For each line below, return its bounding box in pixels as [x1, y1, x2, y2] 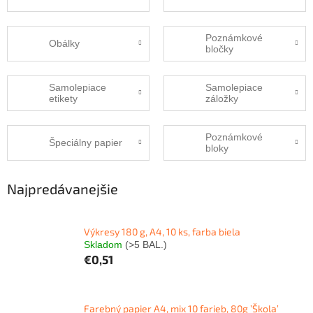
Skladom [84, 238, 125, 250]
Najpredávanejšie [7, 180, 118, 197]
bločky [205, 43, 233, 55]
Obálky [49, 38, 80, 50]
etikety [49, 93, 78, 105]
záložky [205, 93, 238, 105]
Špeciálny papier [49, 137, 122, 149]
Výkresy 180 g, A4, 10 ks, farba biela [84, 225, 240, 238]
